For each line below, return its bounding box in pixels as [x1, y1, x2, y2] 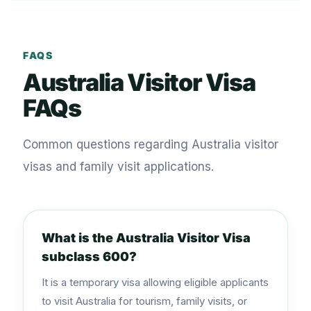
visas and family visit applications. [23, 160, 214, 174]
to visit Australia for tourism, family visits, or [42, 294, 247, 308]
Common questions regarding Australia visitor [23, 137, 278, 151]
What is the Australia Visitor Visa [42, 230, 251, 245]
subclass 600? [42, 249, 137, 264]
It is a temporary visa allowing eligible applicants [42, 276, 269, 289]
